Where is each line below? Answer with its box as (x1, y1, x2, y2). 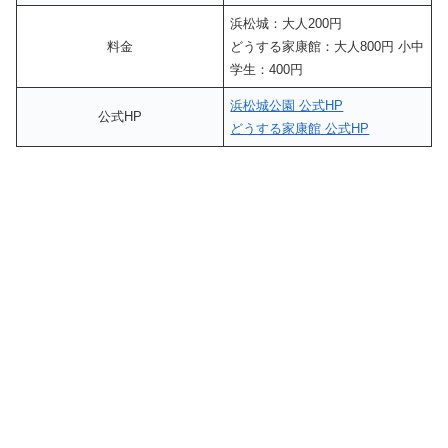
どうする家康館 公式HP (230, 120, 370, 136)
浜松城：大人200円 (230, 15, 343, 31)
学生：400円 (230, 61, 304, 77)
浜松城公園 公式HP (230, 97, 344, 113)
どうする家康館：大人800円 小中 (230, 38, 425, 54)
